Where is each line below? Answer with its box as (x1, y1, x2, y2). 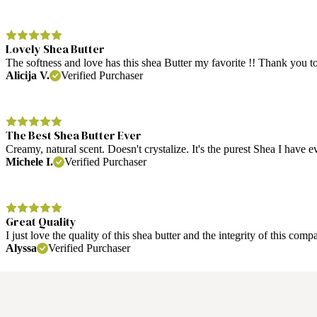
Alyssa (6, 241, 37, 254)
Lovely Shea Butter (6, 40, 105, 57)
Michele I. (6, 155, 53, 168)
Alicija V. (6, 69, 50, 81)
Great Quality (6, 213, 76, 229)
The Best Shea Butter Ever (6, 127, 142, 143)
